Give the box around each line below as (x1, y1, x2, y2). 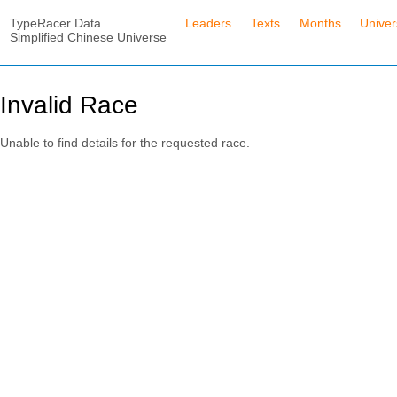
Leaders (185, 15, 232, 30)
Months (299, 15, 341, 30)
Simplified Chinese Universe (9, 29, 167, 44)
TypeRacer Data (9, 15, 101, 30)
